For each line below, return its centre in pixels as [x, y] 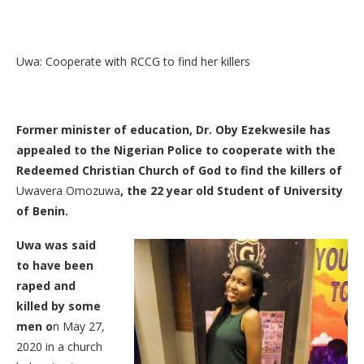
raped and [46, 286]
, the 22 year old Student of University [232, 191]
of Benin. [42, 211]
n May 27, [79, 326]
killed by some [58, 306]
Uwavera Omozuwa [68, 191]
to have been [55, 265]
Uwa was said [56, 245]
